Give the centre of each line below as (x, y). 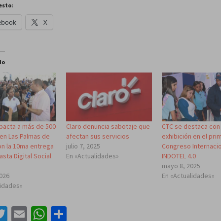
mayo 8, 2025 (181, 166)
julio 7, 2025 (83, 146)
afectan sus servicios (97, 136)
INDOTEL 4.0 (179, 156)
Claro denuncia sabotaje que (108, 127)
